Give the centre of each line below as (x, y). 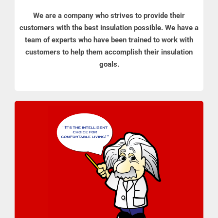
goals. (109, 64)
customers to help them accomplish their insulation (109, 52)
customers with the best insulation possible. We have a (109, 28)
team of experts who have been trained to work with (109, 40)
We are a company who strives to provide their (109, 16)
